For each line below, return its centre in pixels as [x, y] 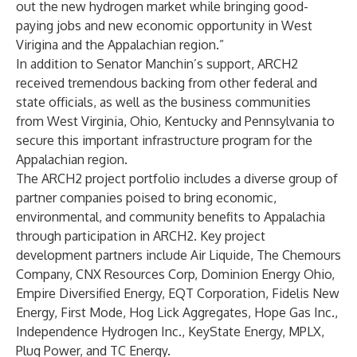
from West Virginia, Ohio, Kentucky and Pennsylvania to [175, 121]
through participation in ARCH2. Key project [141, 236]
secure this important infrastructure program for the [164, 140]
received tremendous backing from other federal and [167, 83]
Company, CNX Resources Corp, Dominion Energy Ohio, [175, 274]
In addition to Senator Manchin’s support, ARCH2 [157, 64]
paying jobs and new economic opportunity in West [164, 25]
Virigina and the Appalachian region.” [120, 45]
